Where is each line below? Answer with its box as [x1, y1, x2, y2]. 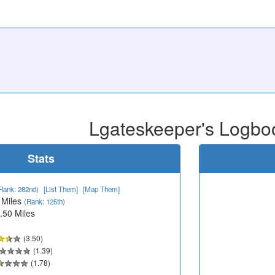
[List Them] [44, 184, 78, 194]
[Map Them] [83, 184, 120, 194]
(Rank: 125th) [24, 196, 65, 206]
